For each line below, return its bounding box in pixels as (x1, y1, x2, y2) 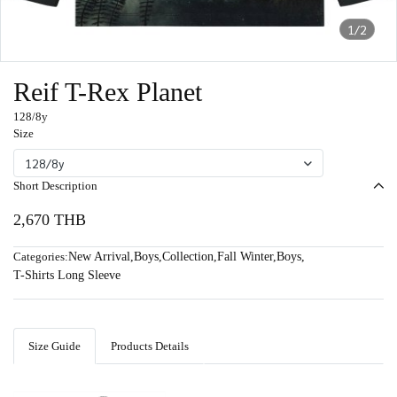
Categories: (13, 250, 68, 263)
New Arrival (68, 250, 130, 263)
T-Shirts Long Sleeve (13, 269, 121, 282)
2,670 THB (13, 211, 86, 229)
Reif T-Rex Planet (13, 77, 202, 106)
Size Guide (28, 339, 81, 353)
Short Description (13, 179, 97, 192)
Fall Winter (217, 250, 273, 263)
